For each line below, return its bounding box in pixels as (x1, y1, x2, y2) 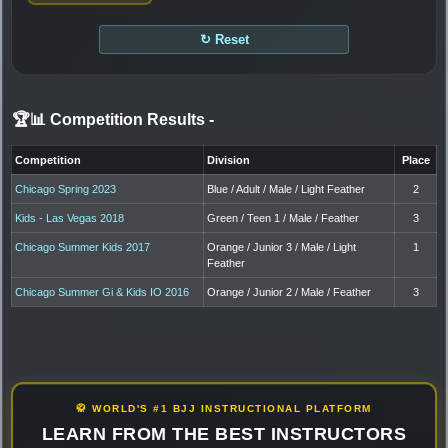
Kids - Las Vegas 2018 (15, 211, 125, 224)
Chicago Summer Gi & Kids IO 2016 (15, 285, 190, 298)
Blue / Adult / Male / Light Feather (207, 182, 366, 195)
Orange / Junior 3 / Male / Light (207, 240, 357, 253)
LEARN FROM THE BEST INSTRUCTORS (41, 423, 407, 444)
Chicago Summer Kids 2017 (15, 240, 151, 253)
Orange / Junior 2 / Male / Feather (207, 285, 372, 298)
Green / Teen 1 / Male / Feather (207, 211, 360, 224)
